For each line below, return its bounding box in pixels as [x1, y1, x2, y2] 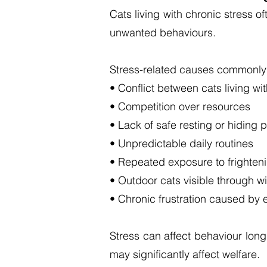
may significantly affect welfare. [110, 247, 260, 261]
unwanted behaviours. [110, 26, 216, 39]
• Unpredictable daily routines [110, 136, 253, 150]
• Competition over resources [110, 100, 250, 113]
